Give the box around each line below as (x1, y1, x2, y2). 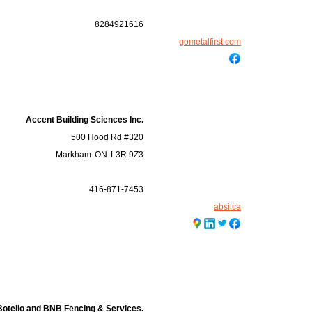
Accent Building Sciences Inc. (26, 115, 143, 125)
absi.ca (214, 202, 241, 212)
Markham (56, 150, 91, 159)
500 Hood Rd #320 (71, 132, 143, 142)
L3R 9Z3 (111, 150, 143, 159)
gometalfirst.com (179, 37, 241, 47)
